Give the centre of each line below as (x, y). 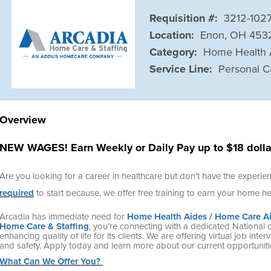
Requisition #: (184, 18)
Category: (174, 52)
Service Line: (181, 69)
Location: (172, 35)
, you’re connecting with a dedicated (160, 226)
